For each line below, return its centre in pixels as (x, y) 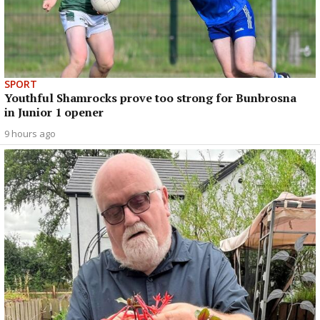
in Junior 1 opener (54, 112)
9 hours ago (30, 133)
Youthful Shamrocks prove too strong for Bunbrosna (150, 97)
